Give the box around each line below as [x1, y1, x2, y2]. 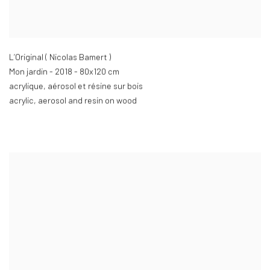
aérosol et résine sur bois [48, 81, 143, 92]
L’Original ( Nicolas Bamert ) [9, 52, 111, 63]
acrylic [9, 96, 34, 107]
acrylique [9, 81, 43, 92]
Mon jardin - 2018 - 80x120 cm [9, 67, 119, 78]
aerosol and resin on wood [38, 96, 137, 107]
